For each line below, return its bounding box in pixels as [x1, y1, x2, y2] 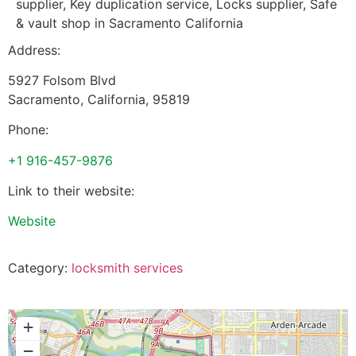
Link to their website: [8, 183, 134, 199]
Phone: [8, 122, 48, 138]
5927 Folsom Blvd [8, 72, 116, 88]
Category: [8, 259, 72, 276]
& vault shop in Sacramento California [16, 14, 243, 31]
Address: [8, 41, 60, 58]
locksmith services [72, 259, 183, 276]
